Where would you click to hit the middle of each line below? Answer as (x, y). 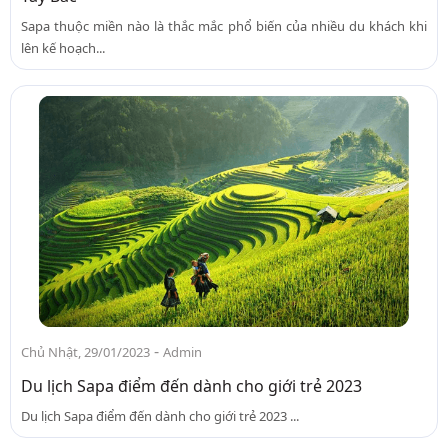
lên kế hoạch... (63, 47)
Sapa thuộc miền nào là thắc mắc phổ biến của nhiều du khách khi (224, 25)
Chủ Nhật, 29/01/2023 (85, 352)
